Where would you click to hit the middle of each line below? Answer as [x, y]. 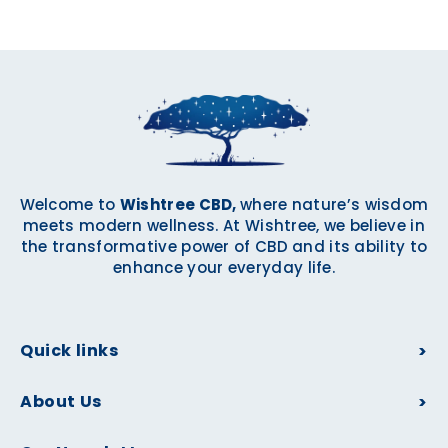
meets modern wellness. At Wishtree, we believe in [224, 226]
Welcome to [69, 205]
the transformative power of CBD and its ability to [224, 247]
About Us [61, 402]
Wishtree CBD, [180, 205]
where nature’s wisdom [334, 205]
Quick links [69, 351]
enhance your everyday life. [224, 268]
